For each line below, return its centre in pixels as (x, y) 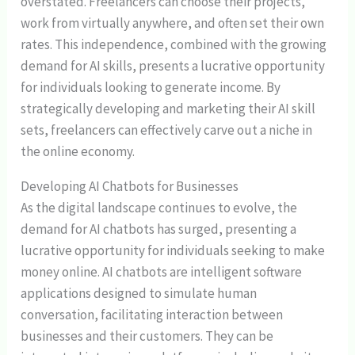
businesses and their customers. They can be (147, 336)
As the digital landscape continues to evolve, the (159, 208)
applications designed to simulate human (139, 294)
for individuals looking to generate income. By (151, 88)
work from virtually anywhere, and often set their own (173, 23)
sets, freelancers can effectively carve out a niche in (167, 130)
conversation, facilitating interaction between (152, 315)
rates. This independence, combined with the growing (174, 45)
